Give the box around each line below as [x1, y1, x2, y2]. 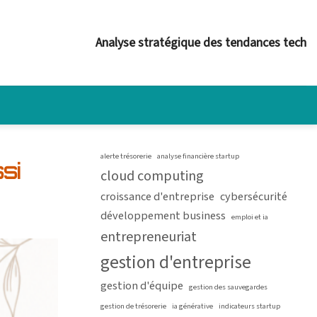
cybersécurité [220, 188, 287, 205]
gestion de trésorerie [100, 301, 166, 311]
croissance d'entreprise [100, 188, 214, 205]
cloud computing [100, 166, 204, 186]
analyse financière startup [157, 151, 239, 161]
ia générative [172, 301, 213, 311]
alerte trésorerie [100, 151, 151, 161]
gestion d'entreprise [100, 250, 251, 275]
